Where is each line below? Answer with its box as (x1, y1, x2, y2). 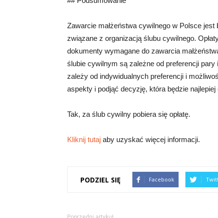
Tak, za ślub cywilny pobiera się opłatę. (67, 110, 190, 118)
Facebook (149, 176, 174, 183)
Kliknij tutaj (67, 135, 101, 144)
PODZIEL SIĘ (80, 175, 121, 184)
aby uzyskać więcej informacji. (101, 135, 200, 144)
